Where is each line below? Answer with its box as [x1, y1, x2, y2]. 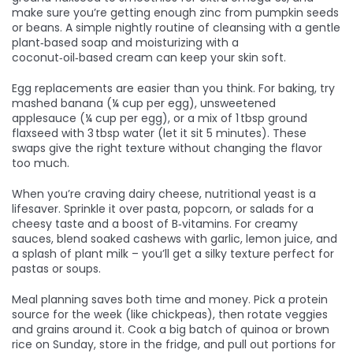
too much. [12, 155, 69, 171]
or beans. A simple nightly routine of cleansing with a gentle [12, 20, 340, 35]
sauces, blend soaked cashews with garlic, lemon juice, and [12, 231, 337, 247]
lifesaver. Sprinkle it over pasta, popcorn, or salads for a [12, 201, 314, 217]
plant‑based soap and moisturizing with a [12, 35, 239, 50]
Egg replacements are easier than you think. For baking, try [12, 80, 335, 96]
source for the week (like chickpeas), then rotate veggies [12, 307, 328, 322]
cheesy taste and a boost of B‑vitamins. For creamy [12, 216, 298, 232]
